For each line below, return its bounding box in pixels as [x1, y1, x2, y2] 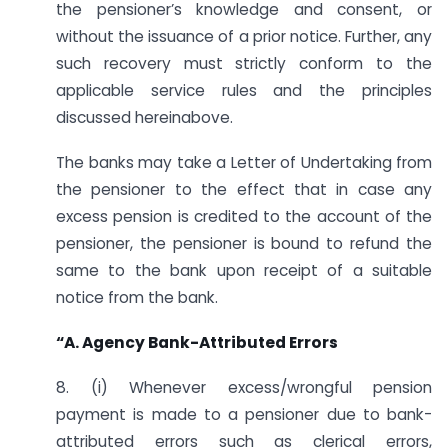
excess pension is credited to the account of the [56, 205, 432, 227]
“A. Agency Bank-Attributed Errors [56, 331, 338, 353]
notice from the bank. [56, 286, 218, 308]
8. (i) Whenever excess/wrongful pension [56, 376, 432, 398]
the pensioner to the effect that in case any [56, 178, 432, 200]
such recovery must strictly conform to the [56, 53, 432, 75]
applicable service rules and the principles [56, 80, 432, 102]
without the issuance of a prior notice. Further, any [56, 26, 432, 48]
